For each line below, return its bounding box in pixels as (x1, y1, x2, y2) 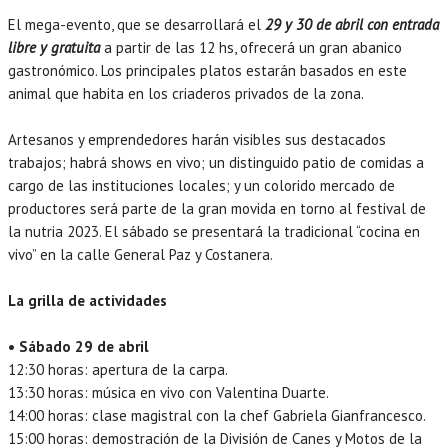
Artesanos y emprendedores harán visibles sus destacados (8, 129, 386, 149)
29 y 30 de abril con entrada (261, 14, 439, 34)
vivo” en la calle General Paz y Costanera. (8, 244, 273, 264)
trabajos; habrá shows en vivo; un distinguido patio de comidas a (8, 152, 424, 172)
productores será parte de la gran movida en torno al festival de (8, 198, 426, 218)
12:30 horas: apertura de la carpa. (8, 359, 228, 379)
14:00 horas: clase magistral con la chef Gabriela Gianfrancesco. (8, 405, 426, 425)
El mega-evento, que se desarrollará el (8, 14, 261, 34)
